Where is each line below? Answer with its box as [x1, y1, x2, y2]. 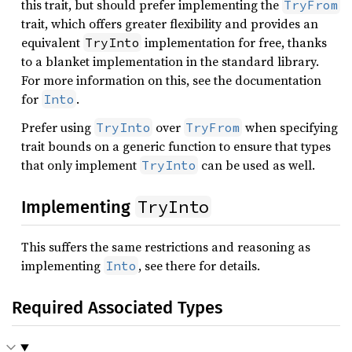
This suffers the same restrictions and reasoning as [21, 238, 310, 255]
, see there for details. [138, 257, 260, 274]
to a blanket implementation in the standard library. [21, 53, 319, 70]
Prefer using [21, 119, 94, 136]
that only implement [21, 156, 140, 174]
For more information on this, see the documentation [21, 71, 321, 89]
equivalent [21, 34, 83, 51]
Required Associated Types [12, 297, 222, 318]
